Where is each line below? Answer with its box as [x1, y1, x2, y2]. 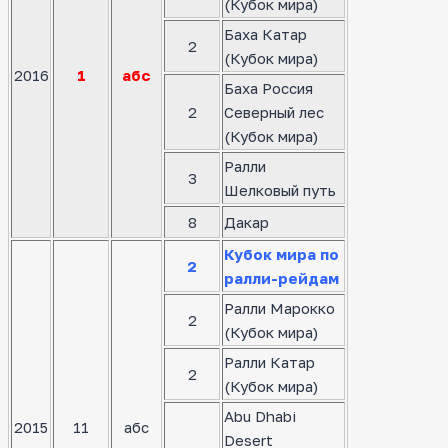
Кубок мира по [224, 245, 339, 264]
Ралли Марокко [224, 299, 335, 318]
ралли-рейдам [224, 269, 339, 288]
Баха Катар [224, 25, 307, 44]
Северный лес [224, 103, 324, 122]
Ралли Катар [224, 353, 315, 372]
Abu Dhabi [224, 407, 296, 426]
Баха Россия [224, 79, 313, 98]
